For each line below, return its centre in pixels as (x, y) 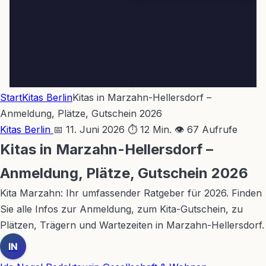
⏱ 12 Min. (150, 129)
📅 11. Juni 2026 (89, 129)
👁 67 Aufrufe (206, 129)
